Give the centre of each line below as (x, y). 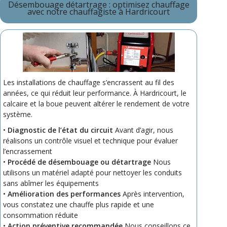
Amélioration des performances (64, 194)
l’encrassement (28, 151)
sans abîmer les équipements (51, 183)
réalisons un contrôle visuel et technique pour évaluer (91, 140)
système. (18, 114)
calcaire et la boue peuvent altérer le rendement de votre (97, 103)
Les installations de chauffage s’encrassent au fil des (89, 82)
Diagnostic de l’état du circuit (61, 130)
